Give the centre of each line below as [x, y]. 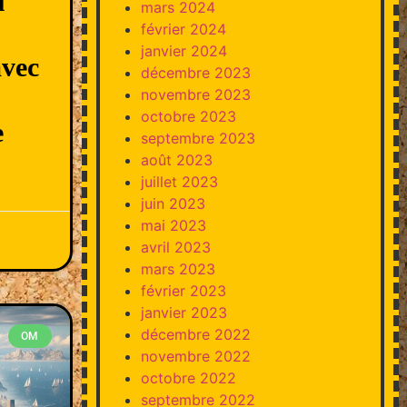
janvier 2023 [184, 312]
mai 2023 [173, 225]
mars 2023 [178, 268]
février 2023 [183, 290]
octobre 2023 [188, 116]
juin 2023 [173, 203]
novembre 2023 [195, 94]
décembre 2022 [195, 334]
